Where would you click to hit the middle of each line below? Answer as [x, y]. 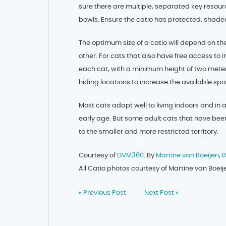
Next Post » [162, 193]
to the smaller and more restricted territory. [149, 132]
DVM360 [131, 155]
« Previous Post [103, 193]
